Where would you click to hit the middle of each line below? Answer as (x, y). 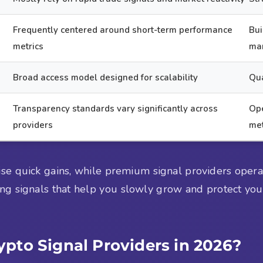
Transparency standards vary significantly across (116, 108)
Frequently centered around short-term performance (123, 30)
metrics (28, 46)
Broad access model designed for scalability (106, 77)
